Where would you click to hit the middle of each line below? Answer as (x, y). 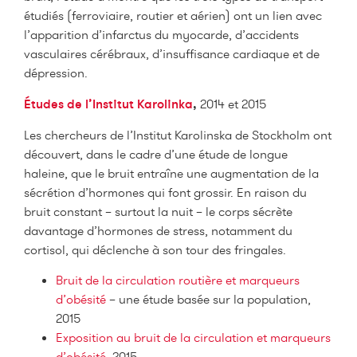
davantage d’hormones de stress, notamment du (158, 230)
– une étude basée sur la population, (208, 300)
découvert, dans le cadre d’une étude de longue (156, 154)
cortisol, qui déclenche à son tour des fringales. (155, 249)
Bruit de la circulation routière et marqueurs (178, 280)
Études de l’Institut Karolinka (108, 104)
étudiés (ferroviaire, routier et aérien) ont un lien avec (173, 16)
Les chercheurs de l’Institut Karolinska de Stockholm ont (178, 135)
